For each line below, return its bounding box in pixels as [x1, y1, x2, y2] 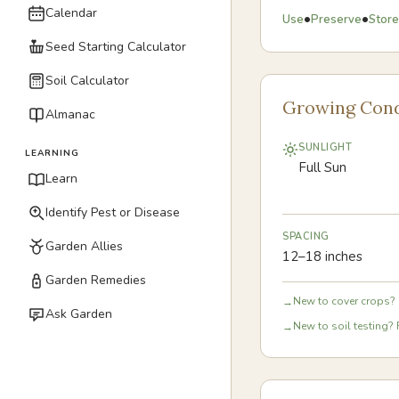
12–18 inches [282, 248, 362, 265]
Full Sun [298, 159, 346, 176]
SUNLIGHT [298, 141, 353, 154]
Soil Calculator [45, 72, 129, 89]
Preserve [311, 11, 362, 28]
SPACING [282, 230, 330, 243]
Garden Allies [45, 238, 123, 255]
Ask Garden [45, 305, 112, 322]
